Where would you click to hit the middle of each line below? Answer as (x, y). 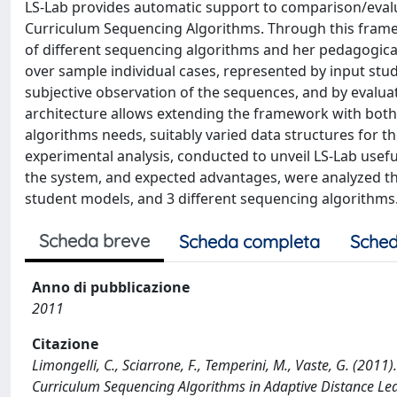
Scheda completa (249, 241)
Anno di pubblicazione (111, 287)
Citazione (65, 344)
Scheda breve (94, 241)
